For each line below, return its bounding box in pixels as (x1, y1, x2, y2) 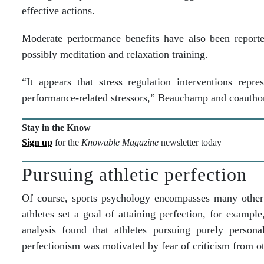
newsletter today (159, 137, 222, 147)
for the (52, 137, 81, 147)
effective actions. (22, 5, 95, 16)
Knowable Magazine (81, 137, 159, 147)
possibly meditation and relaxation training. (22, 48, 208, 60)
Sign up (22, 137, 52, 147)
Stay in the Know (22, 123, 91, 133)
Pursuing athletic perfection (22, 164, 247, 185)
